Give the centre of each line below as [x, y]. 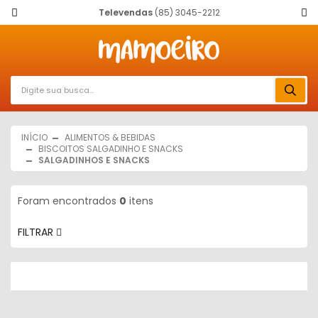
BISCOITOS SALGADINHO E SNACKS [111, 149]
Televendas [125, 12]
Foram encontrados [68, 201]
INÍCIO [34, 137]
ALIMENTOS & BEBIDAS [110, 137]
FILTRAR [37, 232]
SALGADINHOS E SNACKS [94, 160]
